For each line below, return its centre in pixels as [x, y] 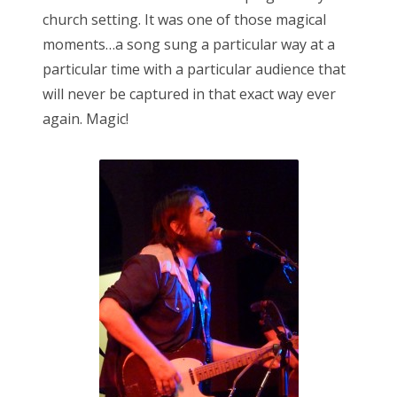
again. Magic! [86, 119]
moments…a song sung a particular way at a [189, 45]
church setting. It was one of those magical [184, 20]
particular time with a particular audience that [194, 70]
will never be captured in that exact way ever [189, 94]
